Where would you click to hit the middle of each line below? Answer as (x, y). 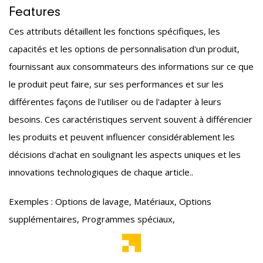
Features (35, 13)
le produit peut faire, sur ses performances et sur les (116, 84)
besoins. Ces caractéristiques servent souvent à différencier (131, 119)
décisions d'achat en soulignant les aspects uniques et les (125, 155)
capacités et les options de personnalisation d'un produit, (124, 49)
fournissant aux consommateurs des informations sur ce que (131, 67)
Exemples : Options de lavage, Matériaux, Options (110, 202)
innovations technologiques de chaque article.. (101, 172)
